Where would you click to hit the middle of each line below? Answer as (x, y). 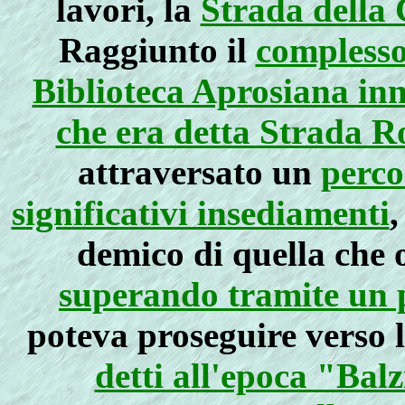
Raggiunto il (157, 50)
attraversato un (199, 172)
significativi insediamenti (200, 213)
